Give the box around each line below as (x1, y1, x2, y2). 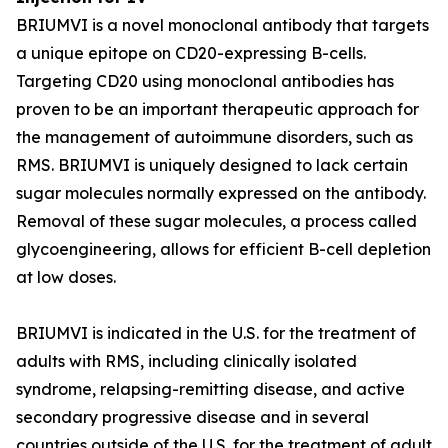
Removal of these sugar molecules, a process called (16, 211, 417, 231)
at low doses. (16, 267, 116, 287)
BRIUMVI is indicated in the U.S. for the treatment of (16, 323, 416, 343)
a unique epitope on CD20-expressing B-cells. (16, 43, 366, 63)
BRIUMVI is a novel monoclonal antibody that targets (16, 15, 429, 35)
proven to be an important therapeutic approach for (16, 99, 419, 119)
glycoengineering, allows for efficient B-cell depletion (16, 239, 431, 259)
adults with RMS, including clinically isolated (16, 351, 357, 371)
